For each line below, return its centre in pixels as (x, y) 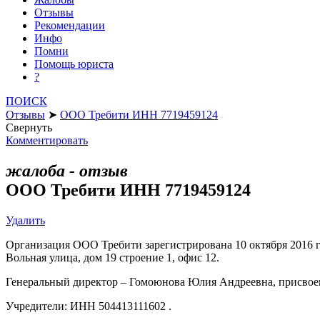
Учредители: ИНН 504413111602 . (89, 306)
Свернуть (29, 127)
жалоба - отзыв (67, 170)
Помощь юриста (74, 64)
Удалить (25, 220)
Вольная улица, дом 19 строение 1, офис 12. (112, 257)
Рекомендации (70, 25)
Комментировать (47, 140)
